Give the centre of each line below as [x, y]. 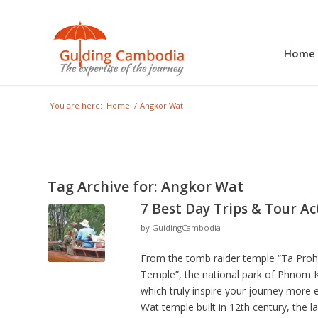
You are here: [76, 105]
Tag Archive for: [104, 186]
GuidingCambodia [186, 227]
